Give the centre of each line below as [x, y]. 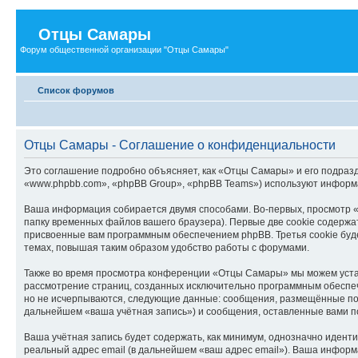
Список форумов [76, 90]
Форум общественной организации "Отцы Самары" [124, 50]
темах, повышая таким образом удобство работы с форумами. [167, 247]
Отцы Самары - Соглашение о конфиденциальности [180, 145]
